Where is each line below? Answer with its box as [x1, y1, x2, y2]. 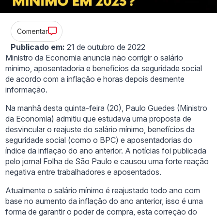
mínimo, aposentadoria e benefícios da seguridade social [5, 63, 202, 73]
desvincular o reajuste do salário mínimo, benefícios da [5, 124, 195, 134]
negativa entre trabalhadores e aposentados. [5, 167, 162, 177]
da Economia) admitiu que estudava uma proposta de [5, 113, 192, 124]
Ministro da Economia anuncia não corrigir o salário [5, 52, 184, 62]
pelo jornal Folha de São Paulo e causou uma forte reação [5, 156, 209, 166]
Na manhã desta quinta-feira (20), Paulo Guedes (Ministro [5, 103, 208, 113]
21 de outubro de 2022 [67, 42, 146, 52]
